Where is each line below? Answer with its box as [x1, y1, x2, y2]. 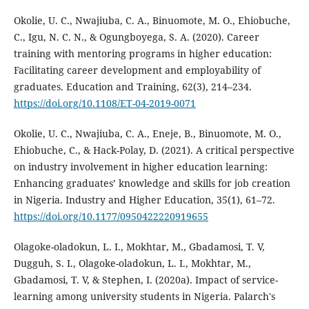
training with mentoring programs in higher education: [13, 47, 272, 61]
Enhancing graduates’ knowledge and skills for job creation [13, 177, 290, 190]
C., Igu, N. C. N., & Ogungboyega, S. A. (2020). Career [13, 30, 259, 44]
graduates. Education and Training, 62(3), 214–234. [13, 80, 252, 94]
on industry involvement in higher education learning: [13, 160, 268, 174]
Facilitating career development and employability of [13, 63, 261, 77]
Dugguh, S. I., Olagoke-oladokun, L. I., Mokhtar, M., [13, 257, 251, 270]
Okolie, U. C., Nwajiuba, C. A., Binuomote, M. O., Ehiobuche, [13, 14, 290, 28]
